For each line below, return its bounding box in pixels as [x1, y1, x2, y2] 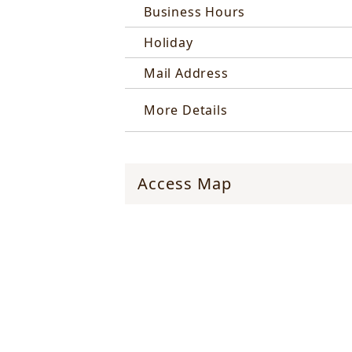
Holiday [144, 34, 193, 52]
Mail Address [144, 64, 229, 82]
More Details [144, 101, 228, 119]
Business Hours [144, 3, 246, 21]
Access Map [137, 173, 232, 195]
